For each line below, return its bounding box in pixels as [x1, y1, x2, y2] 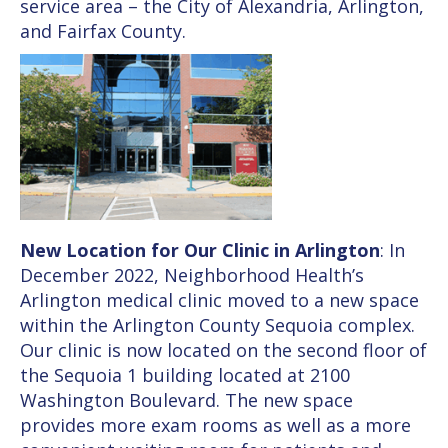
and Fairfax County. [20, 19, 186, 44]
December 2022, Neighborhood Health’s [20, 262, 364, 287]
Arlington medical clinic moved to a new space [20, 287, 419, 312]
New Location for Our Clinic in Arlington [20, 237, 380, 262]
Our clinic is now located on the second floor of [20, 337, 427, 362]
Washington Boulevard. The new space [20, 387, 353, 412]
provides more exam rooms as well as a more [20, 412, 411, 437]
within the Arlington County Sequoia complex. [20, 312, 415, 337]
